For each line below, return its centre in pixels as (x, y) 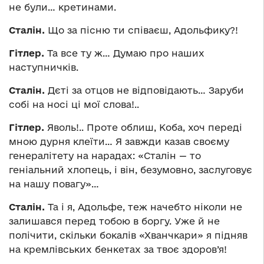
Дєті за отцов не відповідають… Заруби (144, 90)
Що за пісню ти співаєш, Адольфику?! (141, 30)
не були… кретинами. (62, 7)
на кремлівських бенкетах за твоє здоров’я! (118, 250)
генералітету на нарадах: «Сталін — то (105, 156)
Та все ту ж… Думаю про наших (124, 53)
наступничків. (44, 67)
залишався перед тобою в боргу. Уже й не (114, 221)
